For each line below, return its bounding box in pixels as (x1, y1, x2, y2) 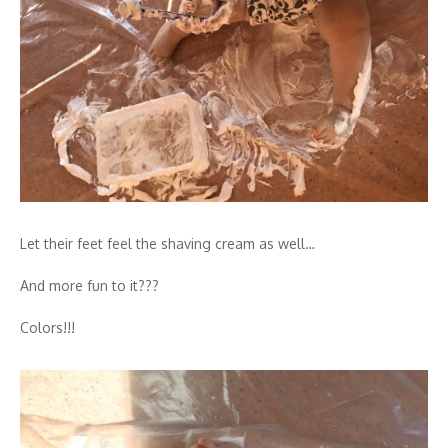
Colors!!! (20, 318, 75, 336)
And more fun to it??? (20, 276, 159, 294)
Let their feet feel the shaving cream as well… (20, 234, 315, 252)
